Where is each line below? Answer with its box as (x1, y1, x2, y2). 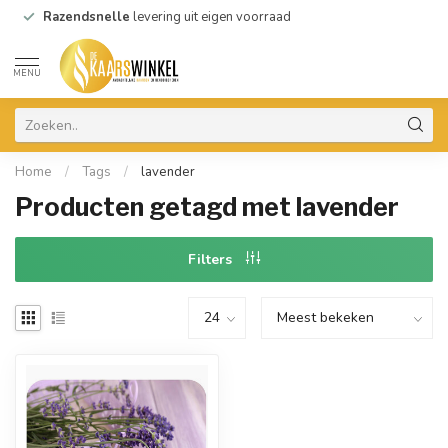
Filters (188, 250, 236, 269)
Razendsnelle (43, 8, 130, 26)
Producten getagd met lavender (15, 192, 399, 222)
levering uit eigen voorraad (130, 8, 291, 26)
